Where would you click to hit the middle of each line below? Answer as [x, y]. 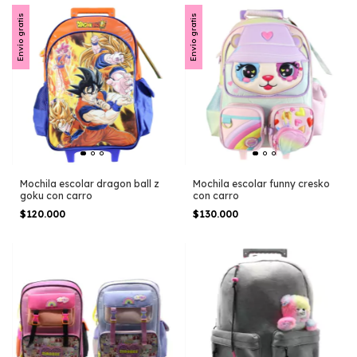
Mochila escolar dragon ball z [90, 184]
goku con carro [56, 196]
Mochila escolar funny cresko [261, 184]
